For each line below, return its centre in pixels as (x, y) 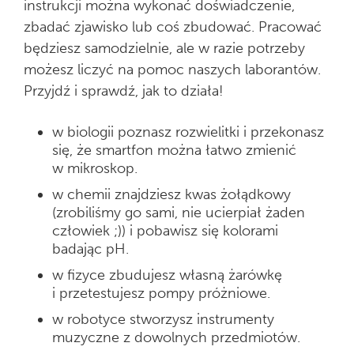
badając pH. (90, 249)
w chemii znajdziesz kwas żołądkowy (171, 194)
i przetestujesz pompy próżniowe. (161, 293)
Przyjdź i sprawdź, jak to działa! (124, 91)
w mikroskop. (95, 168)
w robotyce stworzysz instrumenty (163, 319)
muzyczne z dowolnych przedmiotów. (176, 337)
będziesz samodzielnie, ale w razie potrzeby (164, 48)
